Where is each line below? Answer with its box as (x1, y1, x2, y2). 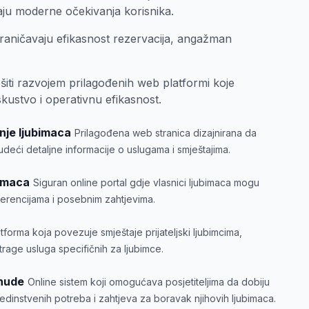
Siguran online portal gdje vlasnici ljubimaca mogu (33, 177, 259, 188)
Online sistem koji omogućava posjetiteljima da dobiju (28, 276, 270, 288)
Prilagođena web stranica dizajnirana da (74, 127, 257, 139)
